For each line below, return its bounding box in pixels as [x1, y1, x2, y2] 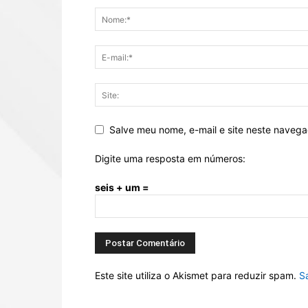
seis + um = [95, 181, 149, 193]
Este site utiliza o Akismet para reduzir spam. [95, 269, 299, 281]
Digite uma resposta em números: [95, 152, 245, 164]
